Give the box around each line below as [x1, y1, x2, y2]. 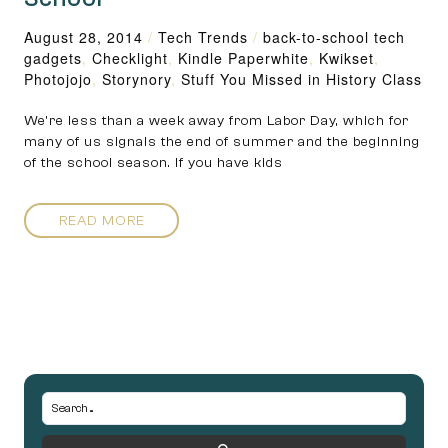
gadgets [24, 48, 82, 68]
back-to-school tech [263, 27, 405, 47]
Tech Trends [158, 27, 248, 47]
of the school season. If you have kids [24, 154, 283, 171]
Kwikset [319, 48, 374, 68]
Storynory [102, 69, 171, 89]
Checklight [92, 48, 168, 68]
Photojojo [24, 69, 92, 89]
